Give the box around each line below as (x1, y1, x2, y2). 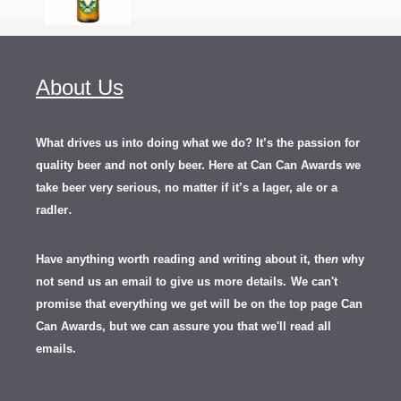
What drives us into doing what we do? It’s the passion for (36, 136, 360, 150)
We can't (291, 275, 337, 289)
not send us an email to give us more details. (36, 275, 286, 289)
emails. (36, 342, 76, 356)
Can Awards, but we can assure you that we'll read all (36, 320, 331, 334)
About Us (36, 75, 124, 100)
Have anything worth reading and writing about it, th (36, 252, 325, 267)
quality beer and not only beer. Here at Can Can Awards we (36, 158, 361, 173)
